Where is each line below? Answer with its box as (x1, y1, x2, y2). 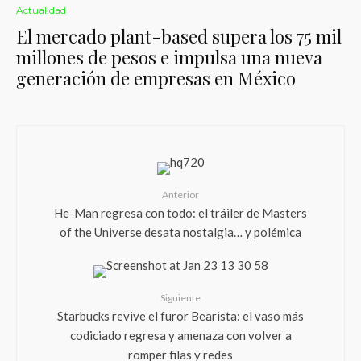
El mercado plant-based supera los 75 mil (16, 24, 342, 48)
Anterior (162, 189, 199, 201)
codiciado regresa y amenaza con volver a (69, 327, 292, 342)
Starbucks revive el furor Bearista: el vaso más (57, 308, 304, 322)
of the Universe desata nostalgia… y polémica (60, 224, 301, 239)
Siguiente (160, 292, 201, 304)
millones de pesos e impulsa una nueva (16, 45, 322, 69)
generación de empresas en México (16, 66, 296, 90)
